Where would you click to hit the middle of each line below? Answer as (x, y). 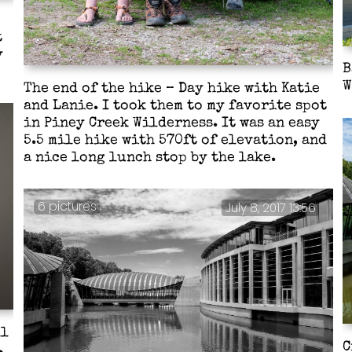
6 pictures (67, 206)
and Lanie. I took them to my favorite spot (175, 107)
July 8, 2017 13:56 (270, 207)
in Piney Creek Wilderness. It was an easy (172, 124)
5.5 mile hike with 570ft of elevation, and (175, 141)
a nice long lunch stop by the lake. (150, 159)
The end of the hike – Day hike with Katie (172, 90)
